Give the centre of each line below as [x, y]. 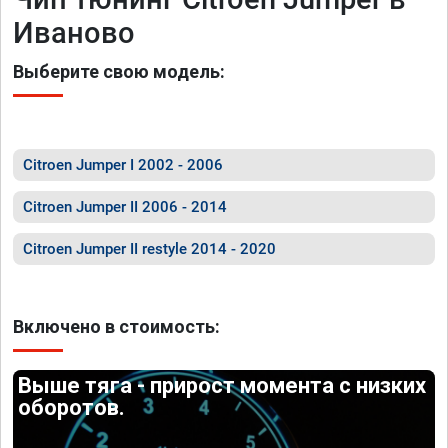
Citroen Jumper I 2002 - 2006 [123, 165]
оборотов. [72, 407]
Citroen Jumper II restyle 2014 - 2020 [149, 249]
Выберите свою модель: [119, 71]
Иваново [74, 33]
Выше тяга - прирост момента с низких [222, 385]
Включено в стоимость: [116, 326]
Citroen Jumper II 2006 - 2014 [125, 207]
